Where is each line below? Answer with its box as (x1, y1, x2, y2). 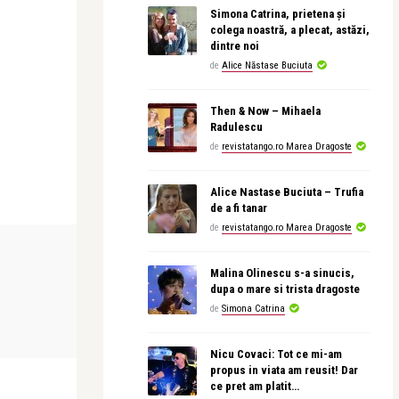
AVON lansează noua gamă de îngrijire (85, 314, 293, 330)
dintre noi (210, 39, 259, 53)
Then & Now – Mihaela (210, 104, 321, 118)
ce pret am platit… (210, 379, 299, 393)
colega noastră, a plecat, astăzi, (210, 23, 370, 37)
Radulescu (210, 120, 263, 134)
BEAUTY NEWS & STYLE (77, 237, 186, 251)
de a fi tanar (210, 201, 267, 215)
